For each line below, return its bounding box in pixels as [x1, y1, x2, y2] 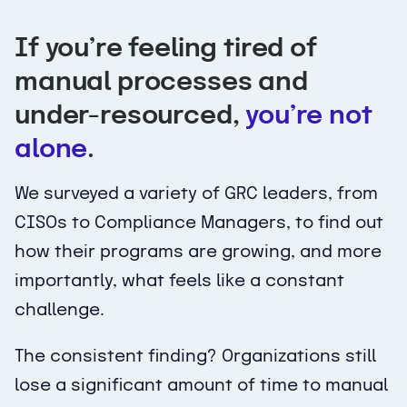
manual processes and [15, 69, 308, 96]
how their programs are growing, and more [15, 243, 382, 261]
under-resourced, [15, 103, 246, 130]
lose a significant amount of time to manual [15, 376, 388, 394]
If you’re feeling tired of [15, 35, 317, 63]
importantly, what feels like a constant [15, 272, 344, 290]
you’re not [245, 103, 372, 130]
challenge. [15, 301, 104, 319]
